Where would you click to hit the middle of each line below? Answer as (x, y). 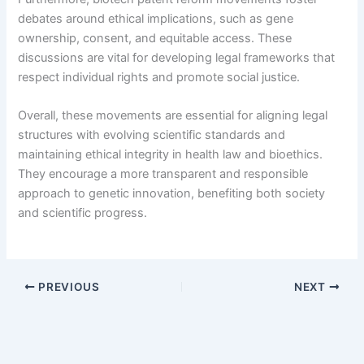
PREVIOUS (67, 286)
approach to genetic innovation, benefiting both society (172, 193)
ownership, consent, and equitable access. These (155, 38)
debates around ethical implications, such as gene (156, 18)
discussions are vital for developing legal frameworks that (177, 57)
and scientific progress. (83, 212)
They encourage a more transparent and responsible (163, 173)
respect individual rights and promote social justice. (159, 77)
